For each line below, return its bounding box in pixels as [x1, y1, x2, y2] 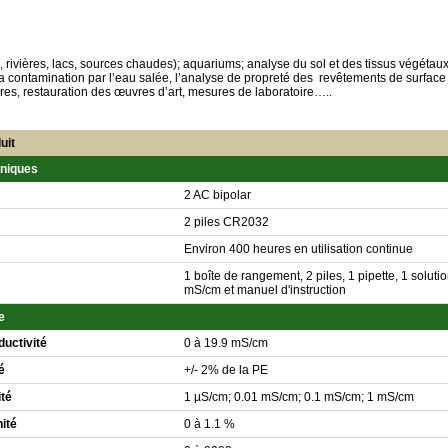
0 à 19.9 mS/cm [183, 336, 268, 350]
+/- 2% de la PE [183, 363, 268, 377]
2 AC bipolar [183, 188, 251, 202]
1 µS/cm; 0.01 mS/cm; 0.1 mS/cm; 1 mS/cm [183, 390, 414, 404]
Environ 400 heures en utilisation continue [183, 242, 413, 256]
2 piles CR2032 [183, 215, 269, 229]
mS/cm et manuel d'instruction [183, 283, 346, 297]
